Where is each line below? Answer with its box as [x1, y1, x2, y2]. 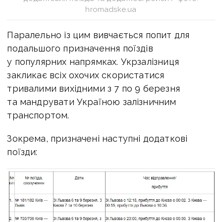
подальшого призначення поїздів [7, 43, 153, 54]
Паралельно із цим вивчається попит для [7, 29, 190, 40]
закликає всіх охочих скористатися [7, 69, 165, 80]
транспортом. [7, 110, 69, 120]
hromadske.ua [85, 4, 137, 14]
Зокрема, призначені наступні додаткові [7, 133, 188, 144]
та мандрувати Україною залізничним [7, 96, 176, 107]
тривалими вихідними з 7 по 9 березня [7, 83, 180, 94]
